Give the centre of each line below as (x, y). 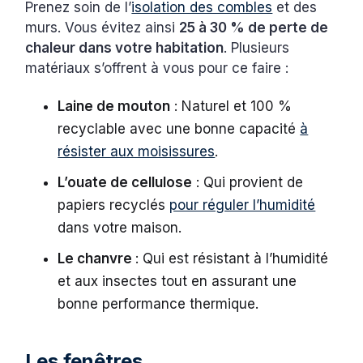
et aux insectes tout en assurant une (177, 281)
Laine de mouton (114, 106)
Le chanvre (97, 258)
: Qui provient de (248, 182)
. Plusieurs (257, 47)
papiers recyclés (114, 205)
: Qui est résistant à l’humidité (232, 258)
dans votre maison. (122, 227)
